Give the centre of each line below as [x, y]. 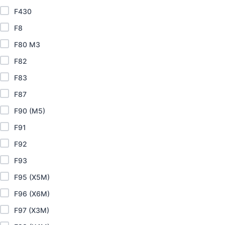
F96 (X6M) [32, 194]
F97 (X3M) [32, 210]
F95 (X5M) [32, 177]
